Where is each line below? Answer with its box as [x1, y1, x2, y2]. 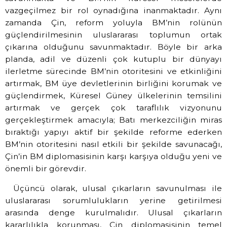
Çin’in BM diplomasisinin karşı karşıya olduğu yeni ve [5, 152, 222, 162]
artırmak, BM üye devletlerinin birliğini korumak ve [5, 79, 222, 89]
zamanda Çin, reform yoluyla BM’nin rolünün [5, 18, 222, 28]
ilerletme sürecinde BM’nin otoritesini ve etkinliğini [5, 66, 222, 77]
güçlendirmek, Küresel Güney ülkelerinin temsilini [5, 91, 222, 101]
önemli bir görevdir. [5, 164, 86, 174]
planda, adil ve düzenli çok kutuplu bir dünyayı [5, 54, 222, 64]
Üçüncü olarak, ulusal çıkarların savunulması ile [13, 183, 222, 193]
